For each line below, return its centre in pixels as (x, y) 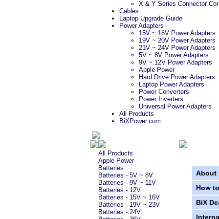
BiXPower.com (140, 121)
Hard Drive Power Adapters (177, 77)
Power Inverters (161, 99)
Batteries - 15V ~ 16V (129, 197)
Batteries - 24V (119, 212)
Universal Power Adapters (175, 106)
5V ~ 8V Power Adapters (174, 55)
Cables (129, 11)
